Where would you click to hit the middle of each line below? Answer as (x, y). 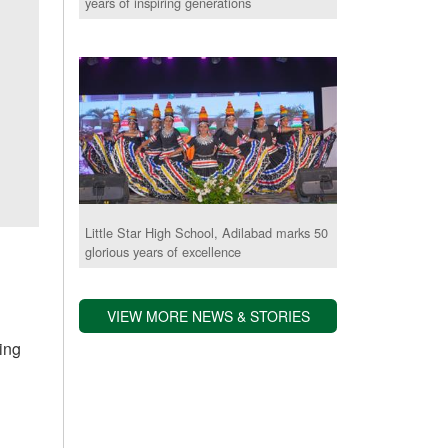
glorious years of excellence (163, 252)
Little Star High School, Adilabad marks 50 (207, 233)
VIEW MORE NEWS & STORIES (208, 316)
